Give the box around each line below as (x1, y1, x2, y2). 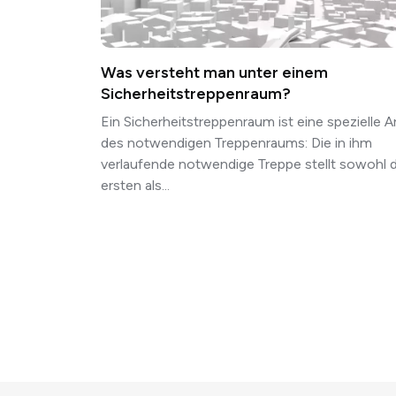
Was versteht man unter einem (101, 62, 328, 82)
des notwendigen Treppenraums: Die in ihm (101, 133, 372, 151)
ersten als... (101, 176, 170, 194)
